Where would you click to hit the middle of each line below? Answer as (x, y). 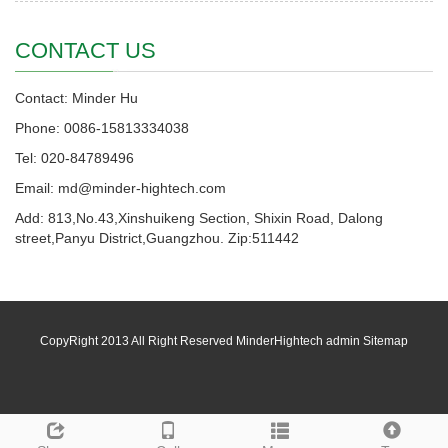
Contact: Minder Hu (76, 97)
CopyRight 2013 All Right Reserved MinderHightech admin (201, 340)
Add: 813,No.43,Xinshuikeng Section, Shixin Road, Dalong (199, 217)
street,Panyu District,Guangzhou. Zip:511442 (157, 237)
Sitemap (385, 340)
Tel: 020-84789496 (74, 157)
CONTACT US (85, 50)
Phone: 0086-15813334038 (102, 127)
